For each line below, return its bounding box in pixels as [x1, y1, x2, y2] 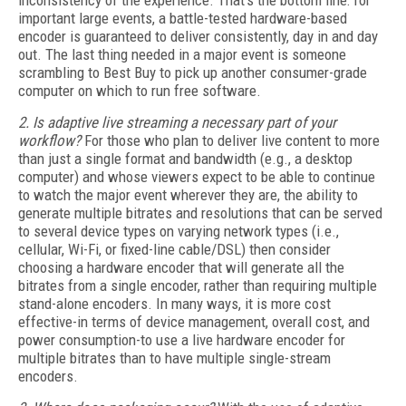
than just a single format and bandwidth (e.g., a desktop [18, 150, 353, 168]
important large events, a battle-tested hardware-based [18, 9, 347, 27]
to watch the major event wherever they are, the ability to [18, 186, 358, 204]
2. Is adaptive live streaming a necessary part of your [18, 113, 336, 131]
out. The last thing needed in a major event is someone [18, 45, 346, 63]
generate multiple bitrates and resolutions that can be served [18, 204, 382, 222]
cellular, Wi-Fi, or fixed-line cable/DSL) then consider [18, 240, 331, 258]
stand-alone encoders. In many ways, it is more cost [18, 295, 331, 313]
